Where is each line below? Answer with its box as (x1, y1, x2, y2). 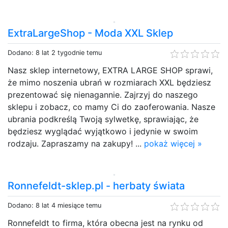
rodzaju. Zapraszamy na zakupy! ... (8, 138, 144, 149)
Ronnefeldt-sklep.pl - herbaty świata (8, 179, 185, 192)
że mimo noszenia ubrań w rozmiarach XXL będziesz (8, 77, 211, 88)
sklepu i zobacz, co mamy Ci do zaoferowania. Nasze (8, 101, 215, 112)
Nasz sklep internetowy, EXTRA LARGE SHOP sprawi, (8, 65, 213, 75)
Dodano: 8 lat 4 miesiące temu (8, 201, 101, 209)
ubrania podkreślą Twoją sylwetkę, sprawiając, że (8, 113, 198, 124)
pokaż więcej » (144, 138, 202, 149)
